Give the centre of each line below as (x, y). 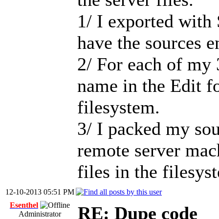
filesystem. (119, 107)
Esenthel (24, 205)
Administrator (40, 214)
